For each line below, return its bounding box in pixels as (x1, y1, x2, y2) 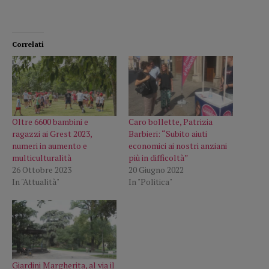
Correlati (12, 40, 44, 49)
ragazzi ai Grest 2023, (12, 127, 92, 139)
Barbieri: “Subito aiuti (128, 127, 207, 139)
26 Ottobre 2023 (12, 163, 71, 175)
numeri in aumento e (12, 139, 87, 151)
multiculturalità (12, 151, 71, 163)
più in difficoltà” (128, 151, 189, 163)
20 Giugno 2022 (128, 163, 184, 175)
